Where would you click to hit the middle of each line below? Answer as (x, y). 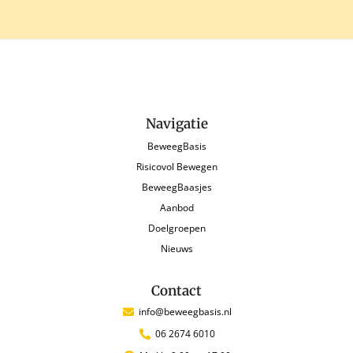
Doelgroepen (176, 228)
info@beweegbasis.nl (186, 312)
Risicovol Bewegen (176, 167)
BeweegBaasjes (176, 187)
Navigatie (176, 124)
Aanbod (176, 208)
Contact (176, 291)
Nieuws (176, 249)
